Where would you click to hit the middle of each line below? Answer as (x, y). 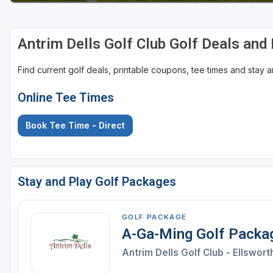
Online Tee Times (66, 98)
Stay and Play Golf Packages (97, 182)
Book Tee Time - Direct (75, 126)
